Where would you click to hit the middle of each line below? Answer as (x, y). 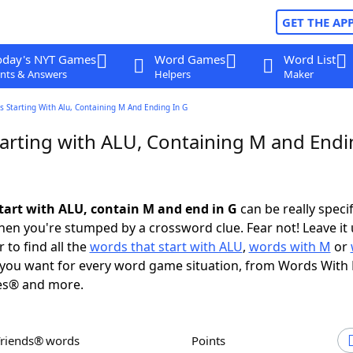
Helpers (172, 74)
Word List (309, 59)
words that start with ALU (166, 247)
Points (212, 340)
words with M (290, 247)
